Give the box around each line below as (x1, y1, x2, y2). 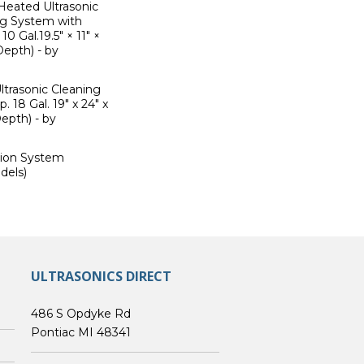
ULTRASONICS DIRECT (31, 267, 171, 286)
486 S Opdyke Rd (31, 306, 131, 322)
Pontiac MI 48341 (31, 325, 131, 340)
